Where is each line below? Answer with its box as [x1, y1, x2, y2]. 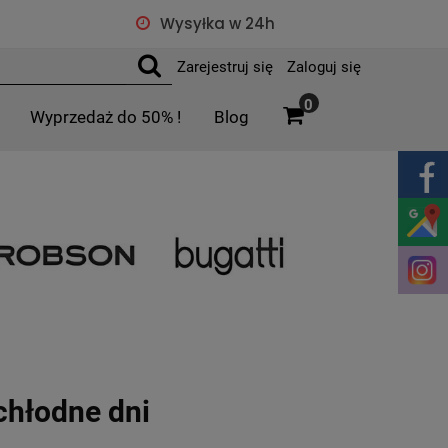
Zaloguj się [287, 58, 361, 76]
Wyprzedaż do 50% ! [30, 108, 182, 127]
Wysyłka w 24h [159, 13, 275, 34]
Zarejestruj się [177, 58, 273, 76]
